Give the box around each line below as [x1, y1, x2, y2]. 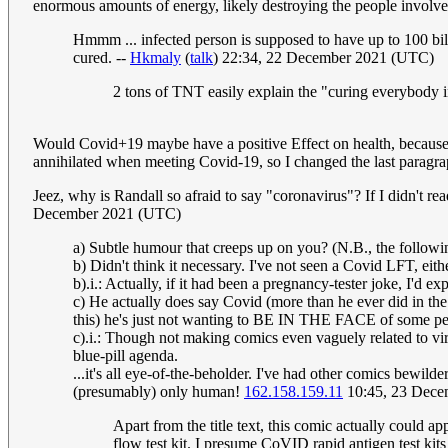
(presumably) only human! [73, 382, 244, 400]
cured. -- [73, 48, 130, 66]
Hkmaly [130, 48, 181, 66]
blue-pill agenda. [73, 346, 178, 364]
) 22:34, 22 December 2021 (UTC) [213, 48, 434, 66]
